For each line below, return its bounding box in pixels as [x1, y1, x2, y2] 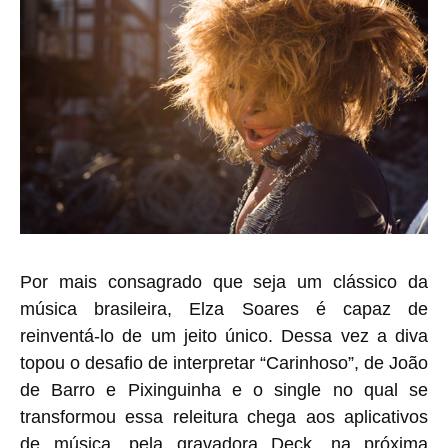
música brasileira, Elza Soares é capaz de [20, 298, 428, 319]
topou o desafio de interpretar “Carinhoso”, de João [20, 352, 428, 373]
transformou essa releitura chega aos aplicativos [20, 406, 428, 427]
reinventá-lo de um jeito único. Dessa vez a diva [20, 325, 428, 346]
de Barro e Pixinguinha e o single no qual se [20, 379, 428, 400]
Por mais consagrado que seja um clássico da [20, 271, 428, 292]
